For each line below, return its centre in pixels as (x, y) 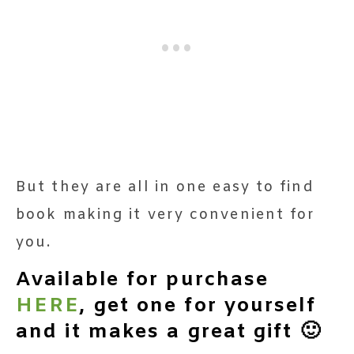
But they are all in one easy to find (165, 188)
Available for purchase (143, 281)
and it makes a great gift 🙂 (169, 333)
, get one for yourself (198, 307)
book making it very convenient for (166, 215)
